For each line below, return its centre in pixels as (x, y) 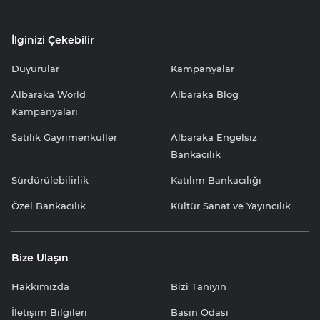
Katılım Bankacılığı (216, 180)
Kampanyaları (45, 112)
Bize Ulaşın (40, 258)
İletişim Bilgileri (49, 312)
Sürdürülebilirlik (50, 180)
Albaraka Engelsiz (214, 137)
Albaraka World (49, 95)
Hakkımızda (40, 287)
